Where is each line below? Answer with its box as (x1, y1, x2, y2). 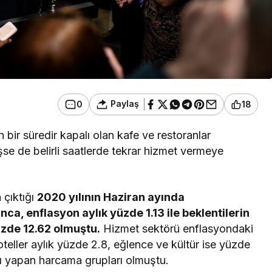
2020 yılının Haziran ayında (37, 190, 185, 203)
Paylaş (108, 98, 139, 109)
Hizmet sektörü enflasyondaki (100, 222, 254, 235)
